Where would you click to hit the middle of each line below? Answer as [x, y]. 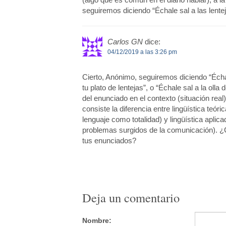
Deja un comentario [131, 198]
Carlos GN [125, 42]
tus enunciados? [109, 141]
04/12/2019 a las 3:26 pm [142, 52]
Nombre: [97, 220]
